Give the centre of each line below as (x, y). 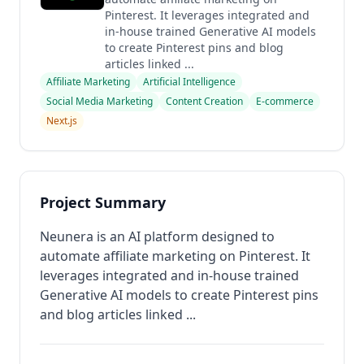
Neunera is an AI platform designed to (157, 236)
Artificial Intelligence (189, 82)
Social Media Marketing (100, 101)
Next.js (62, 121)
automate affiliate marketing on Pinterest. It (175, 256)
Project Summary (103, 202)
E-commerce (285, 101)
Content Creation (204, 101)
